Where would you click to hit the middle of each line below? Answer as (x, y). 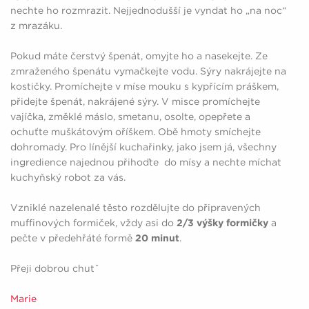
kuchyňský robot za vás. (68, 177)
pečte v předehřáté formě (73, 238)
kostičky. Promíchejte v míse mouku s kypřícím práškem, (144, 86)
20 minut (157, 238)
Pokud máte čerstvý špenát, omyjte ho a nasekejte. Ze (139, 56)
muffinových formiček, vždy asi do (93, 222)
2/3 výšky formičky (222, 222)
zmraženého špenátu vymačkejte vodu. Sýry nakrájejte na (148, 71)
